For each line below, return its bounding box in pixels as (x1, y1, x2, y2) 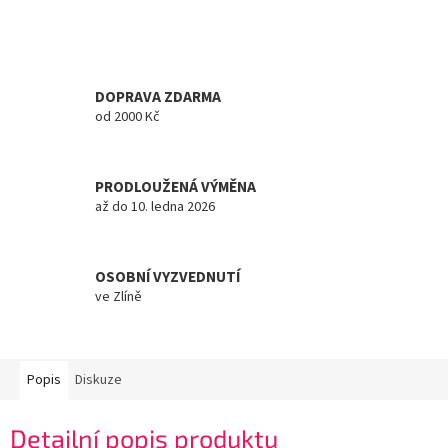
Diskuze (75, 370, 122, 391)
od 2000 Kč (95, 106, 160, 127)
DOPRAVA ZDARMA (95, 85, 221, 108)
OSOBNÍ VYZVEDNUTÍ (95, 265, 240, 288)
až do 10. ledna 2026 (95, 196, 215, 217)
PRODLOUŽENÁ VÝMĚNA (95, 175, 256, 198)
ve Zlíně (95, 286, 142, 307)
